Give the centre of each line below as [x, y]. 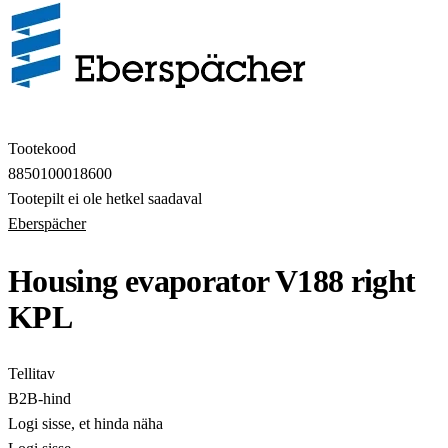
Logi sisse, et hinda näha [85, 424]
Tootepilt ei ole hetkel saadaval [105, 198]
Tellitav [31, 374]
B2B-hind [39, 399]
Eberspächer [47, 223]
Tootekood [42, 148]
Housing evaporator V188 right [212, 280]
